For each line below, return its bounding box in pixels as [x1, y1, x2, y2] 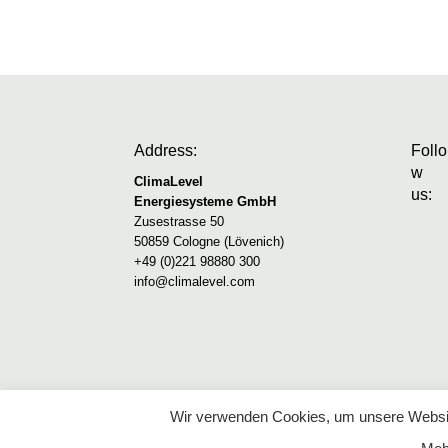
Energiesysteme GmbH [134, 193, 277, 209]
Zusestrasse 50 [134, 213, 225, 229]
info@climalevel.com [134, 273, 256, 289]
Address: [134, 141, 198, 159]
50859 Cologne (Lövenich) [134, 233, 285, 249]
